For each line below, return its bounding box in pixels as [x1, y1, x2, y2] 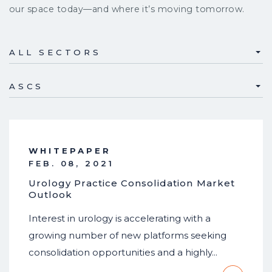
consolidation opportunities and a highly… [29, 247, 217, 259]
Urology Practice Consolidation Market [29, 177, 235, 189]
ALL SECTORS [9, 47, 101, 58]
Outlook [29, 189, 73, 201]
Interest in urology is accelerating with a [29, 213, 211, 225]
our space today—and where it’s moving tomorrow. [9, 4, 245, 15]
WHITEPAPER [29, 145, 111, 155]
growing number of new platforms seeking [29, 230, 226, 242]
